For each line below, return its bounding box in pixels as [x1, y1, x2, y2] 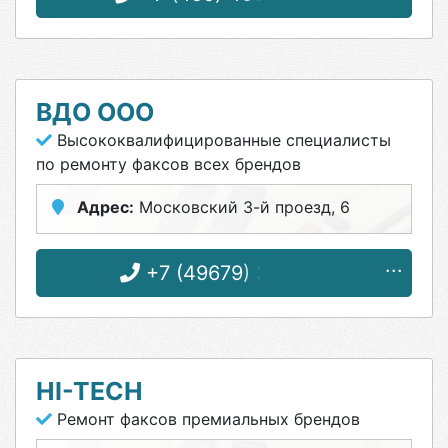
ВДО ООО [36, 97, 154, 127]
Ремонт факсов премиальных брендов [52, 409, 360, 429]
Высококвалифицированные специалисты [52, 130, 391, 150]
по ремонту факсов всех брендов [36, 154, 301, 174]
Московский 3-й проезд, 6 [134, 197, 350, 217]
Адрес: [77, 197, 134, 217]
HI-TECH [36, 376, 143, 406]
